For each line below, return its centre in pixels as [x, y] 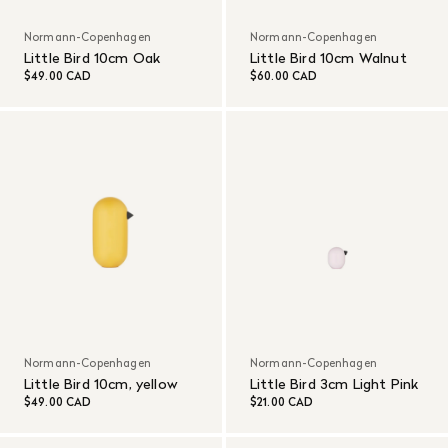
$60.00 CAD [284, 75]
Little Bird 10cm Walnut [328, 57]
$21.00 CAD [282, 401]
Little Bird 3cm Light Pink [334, 383]
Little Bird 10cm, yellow [101, 383]
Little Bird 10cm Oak [92, 57]
